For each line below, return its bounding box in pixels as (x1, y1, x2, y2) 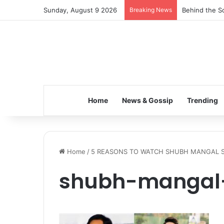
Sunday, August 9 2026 (43, 6, 117, 14)
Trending (186, 96, 218, 104)
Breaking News (129, 6, 172, 13)
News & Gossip (121, 96, 173, 104)
